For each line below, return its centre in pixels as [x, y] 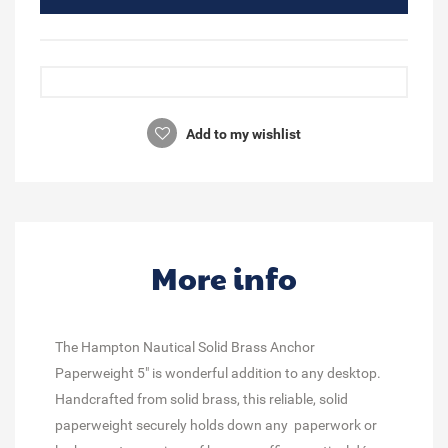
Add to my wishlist [242, 133]
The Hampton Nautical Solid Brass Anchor [185, 346]
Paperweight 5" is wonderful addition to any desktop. [218, 372]
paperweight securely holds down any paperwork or [216, 424]
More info [224, 277]
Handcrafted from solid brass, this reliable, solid [201, 398]
